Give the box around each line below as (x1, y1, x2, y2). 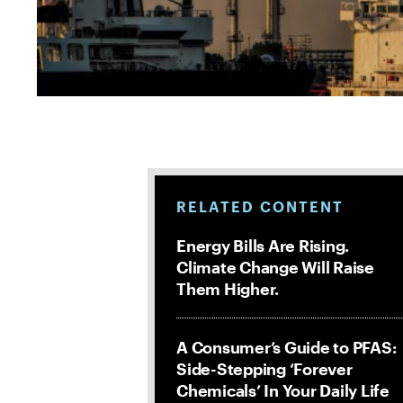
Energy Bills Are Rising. (176, 236, 349, 255)
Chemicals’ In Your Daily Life (176, 381, 390, 400)
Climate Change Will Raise (176, 257, 374, 277)
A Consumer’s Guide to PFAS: (176, 337, 397, 357)
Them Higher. (176, 279, 279, 299)
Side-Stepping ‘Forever (176, 359, 353, 379)
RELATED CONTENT (176, 198, 344, 215)
